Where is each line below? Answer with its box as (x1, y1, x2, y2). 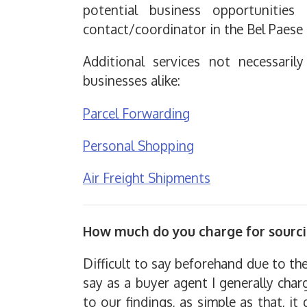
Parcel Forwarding (83, 104, 190, 122)
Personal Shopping (83, 136, 194, 154)
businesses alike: (83, 72, 180, 90)
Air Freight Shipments (83, 169, 210, 186)
